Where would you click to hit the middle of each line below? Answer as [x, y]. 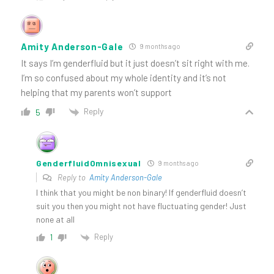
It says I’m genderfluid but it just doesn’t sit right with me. [135, 63]
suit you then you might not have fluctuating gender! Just [141, 206]
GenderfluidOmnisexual [89, 163]
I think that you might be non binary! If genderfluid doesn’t [141, 192]
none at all [55, 219]
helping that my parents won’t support [96, 93]
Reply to [72, 177]
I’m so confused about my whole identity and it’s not [124, 78]
